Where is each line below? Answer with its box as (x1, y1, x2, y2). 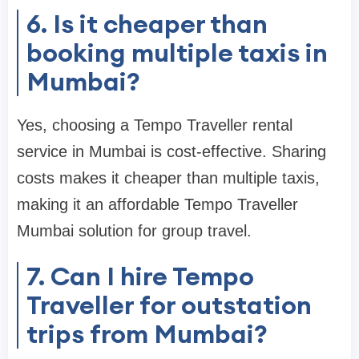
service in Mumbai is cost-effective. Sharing (17, 142, 326, 160)
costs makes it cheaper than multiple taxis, (17, 168, 320, 187)
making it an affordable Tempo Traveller (17, 195, 298, 213)
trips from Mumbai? (26, 317, 268, 350)
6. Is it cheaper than (26, 6, 268, 40)
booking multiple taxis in (26, 35, 328, 69)
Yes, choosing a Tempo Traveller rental (17, 115, 292, 134)
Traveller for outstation (26, 288, 312, 321)
